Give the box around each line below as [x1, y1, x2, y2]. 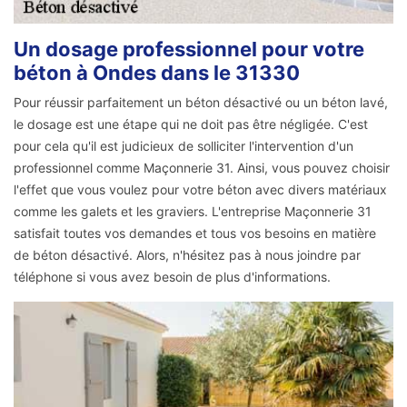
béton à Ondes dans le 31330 [14, 61, 300, 85]
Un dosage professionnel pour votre [14, 37, 364, 62]
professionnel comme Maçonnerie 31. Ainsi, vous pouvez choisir [14, 160, 390, 176]
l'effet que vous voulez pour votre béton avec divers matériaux [14, 182, 387, 198]
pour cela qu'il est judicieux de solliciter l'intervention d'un [14, 138, 353, 154]
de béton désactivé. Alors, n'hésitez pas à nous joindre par [14, 247, 361, 263]
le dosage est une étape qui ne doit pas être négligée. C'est [14, 116, 368, 133]
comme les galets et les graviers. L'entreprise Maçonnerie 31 [14, 203, 372, 220]
